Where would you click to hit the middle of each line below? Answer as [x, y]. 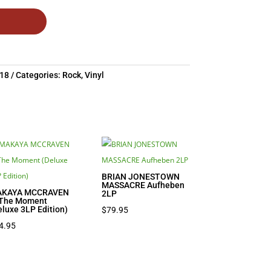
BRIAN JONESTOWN [141, 177]
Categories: [39, 75]
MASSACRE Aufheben [143, 185]
